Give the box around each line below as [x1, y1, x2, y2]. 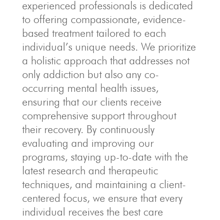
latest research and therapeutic [22, 164, 158, 177]
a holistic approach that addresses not [22, 54, 190, 67]
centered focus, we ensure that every [22, 192, 183, 204]
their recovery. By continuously [22, 123, 155, 136]
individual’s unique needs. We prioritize [22, 40, 196, 53]
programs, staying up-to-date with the [22, 150, 188, 163]
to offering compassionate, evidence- [22, 13, 186, 26]
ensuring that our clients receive [22, 95, 162, 108]
